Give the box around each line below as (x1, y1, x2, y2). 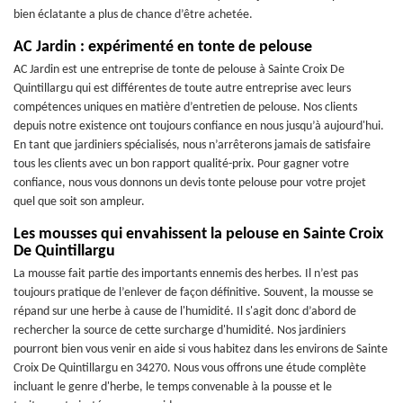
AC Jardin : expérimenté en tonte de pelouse (13, 39, 312, 56)
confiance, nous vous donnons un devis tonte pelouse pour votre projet (13, 176, 366, 190)
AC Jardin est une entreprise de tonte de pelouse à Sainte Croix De (13, 63, 345, 76)
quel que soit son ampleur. (13, 195, 145, 209)
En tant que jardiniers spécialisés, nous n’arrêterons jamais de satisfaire (13, 139, 371, 152)
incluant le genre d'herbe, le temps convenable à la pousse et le (13, 381, 332, 394)
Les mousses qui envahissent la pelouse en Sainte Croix (13, 226, 383, 243)
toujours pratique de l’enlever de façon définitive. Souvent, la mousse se (13, 286, 373, 300)
